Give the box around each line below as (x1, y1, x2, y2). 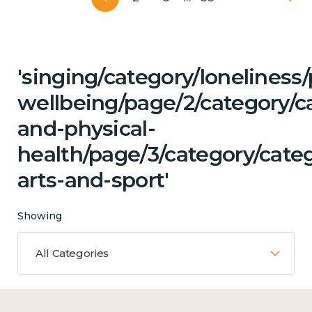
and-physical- (17, 115, 156, 141)
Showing (17, 209, 62, 222)
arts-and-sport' (17, 166, 169, 193)
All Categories (36, 246, 109, 260)
